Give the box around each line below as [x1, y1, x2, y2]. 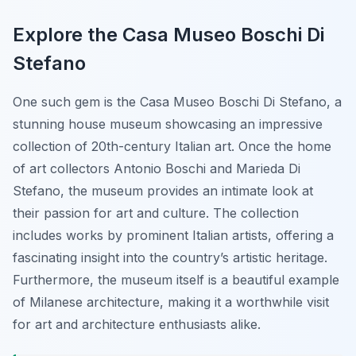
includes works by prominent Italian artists [13, 227, 268, 244]
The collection [213, 205, 299, 222]
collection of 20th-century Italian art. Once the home [13, 138, 331, 155]
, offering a [268, 227, 334, 244]
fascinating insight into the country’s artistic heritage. [13, 250, 327, 266]
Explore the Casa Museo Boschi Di [13, 23, 324, 47]
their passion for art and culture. [13, 205, 213, 222]
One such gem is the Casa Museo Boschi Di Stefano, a [13, 94, 342, 110]
